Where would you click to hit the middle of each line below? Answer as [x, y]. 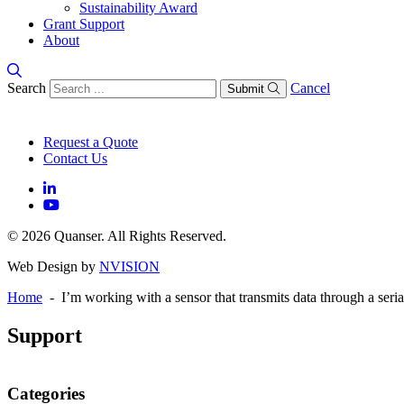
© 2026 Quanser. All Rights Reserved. [117, 236]
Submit [246, 89]
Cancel [310, 88]
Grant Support [84, 24]
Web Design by [53, 266]
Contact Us [75, 158]
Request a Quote [91, 142]
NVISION [129, 266]
